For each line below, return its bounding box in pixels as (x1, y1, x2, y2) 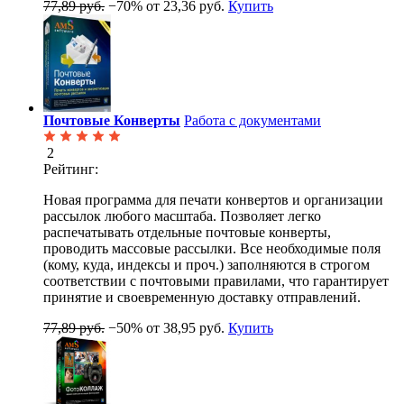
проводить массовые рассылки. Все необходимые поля (43, 241, 381, 257)
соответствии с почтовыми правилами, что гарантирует (43, 273, 389, 289)
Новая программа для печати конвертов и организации (43, 192, 383, 208)
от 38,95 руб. (146, 320, 225, 336)
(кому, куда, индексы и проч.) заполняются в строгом (43, 257, 370, 273)
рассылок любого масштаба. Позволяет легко (43, 208, 321, 225)
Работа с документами (184, 113, 321, 129)
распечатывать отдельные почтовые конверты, (43, 225, 331, 241)
